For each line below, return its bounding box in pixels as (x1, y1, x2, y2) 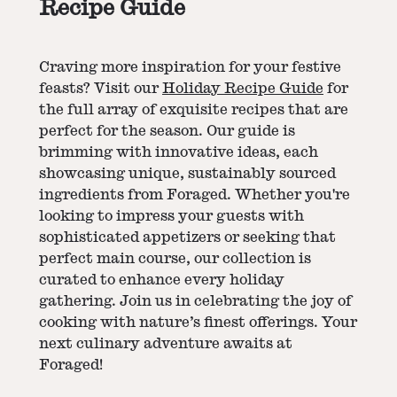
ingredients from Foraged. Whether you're (39, 187, 350, 202)
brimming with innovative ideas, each (39, 144, 318, 160)
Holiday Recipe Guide (162, 81, 323, 96)
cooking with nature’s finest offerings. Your (39, 315, 357, 330)
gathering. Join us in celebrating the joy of (39, 293, 352, 308)
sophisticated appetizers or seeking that (39, 230, 336, 245)
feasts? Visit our (39, 81, 162, 96)
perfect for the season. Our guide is (39, 123, 295, 138)
